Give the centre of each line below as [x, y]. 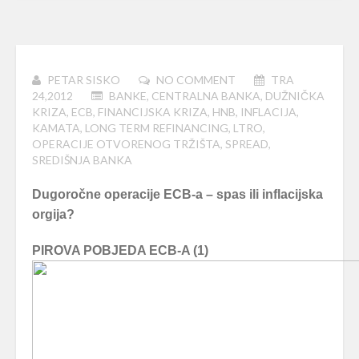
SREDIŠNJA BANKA [82, 160]
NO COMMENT [196, 80]
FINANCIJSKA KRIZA [153, 112]
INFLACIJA [268, 112]
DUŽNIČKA [295, 96]
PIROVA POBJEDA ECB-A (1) [120, 250]
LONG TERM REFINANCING [157, 128]
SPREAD [247, 144]
